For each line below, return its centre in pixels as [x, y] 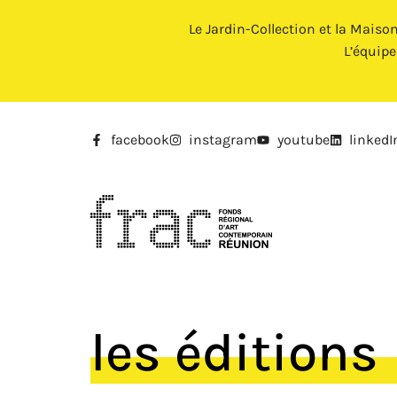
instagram [223, 140]
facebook [140, 140]
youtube [303, 140]
